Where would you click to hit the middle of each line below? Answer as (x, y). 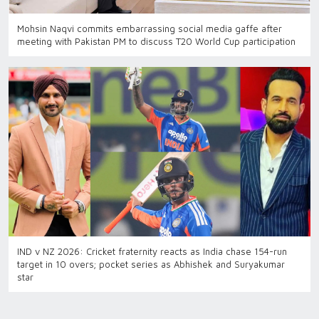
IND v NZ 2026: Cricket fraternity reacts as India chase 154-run (152, 252)
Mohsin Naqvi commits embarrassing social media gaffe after (150, 28)
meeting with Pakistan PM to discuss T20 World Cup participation (156, 41)
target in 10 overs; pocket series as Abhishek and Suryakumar (151, 265)
